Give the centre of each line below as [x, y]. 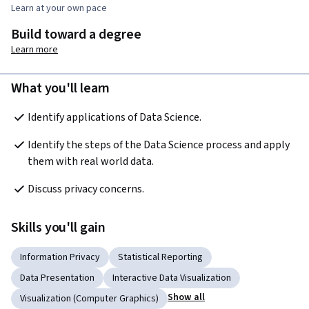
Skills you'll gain [58, 227]
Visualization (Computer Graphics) [89, 298]
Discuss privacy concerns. [86, 189]
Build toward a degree [76, 34]
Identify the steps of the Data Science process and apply [159, 144]
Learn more [34, 49]
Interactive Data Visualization [172, 278]
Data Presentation [57, 278]
